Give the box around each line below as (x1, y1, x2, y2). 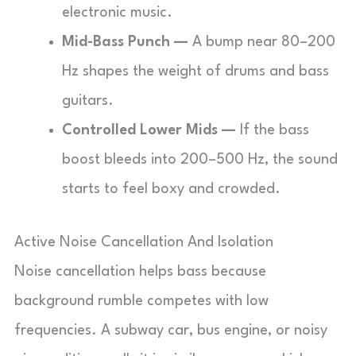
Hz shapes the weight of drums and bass (62, 64, 329, 79)
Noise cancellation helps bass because (14, 265, 266, 279)
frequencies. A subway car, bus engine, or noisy (14, 323, 327, 338)
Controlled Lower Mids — (62, 123, 236, 137)
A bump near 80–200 (188, 35, 335, 49)
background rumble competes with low (14, 294, 269, 308)
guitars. (62, 94, 114, 108)
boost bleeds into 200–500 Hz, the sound (62, 153, 338, 167)
